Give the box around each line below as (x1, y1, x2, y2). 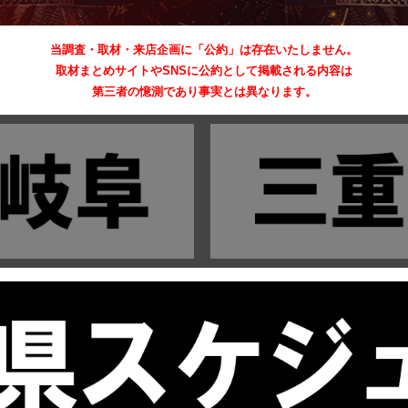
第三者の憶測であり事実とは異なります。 (91, 85, 317, 99)
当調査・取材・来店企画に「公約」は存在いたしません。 (50, 43, 358, 57)
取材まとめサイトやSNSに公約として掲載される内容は (56, 64, 352, 78)
